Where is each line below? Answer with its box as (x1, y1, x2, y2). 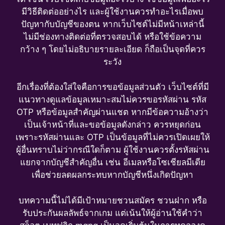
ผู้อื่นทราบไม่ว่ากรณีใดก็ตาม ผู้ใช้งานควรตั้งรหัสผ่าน (16, 145, 209, 155)
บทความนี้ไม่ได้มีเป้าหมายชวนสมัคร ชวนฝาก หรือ (18, 195, 207, 205)
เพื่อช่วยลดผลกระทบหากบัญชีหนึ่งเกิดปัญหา (32, 170, 193, 180)
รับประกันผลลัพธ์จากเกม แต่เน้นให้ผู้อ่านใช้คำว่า (23, 207, 202, 218)
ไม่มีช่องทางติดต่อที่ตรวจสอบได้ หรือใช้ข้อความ (24, 31, 201, 42)
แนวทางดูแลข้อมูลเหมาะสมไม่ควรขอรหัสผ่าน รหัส (19, 94, 206, 105)
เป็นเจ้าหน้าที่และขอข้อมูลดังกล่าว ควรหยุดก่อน (24, 120, 201, 130)
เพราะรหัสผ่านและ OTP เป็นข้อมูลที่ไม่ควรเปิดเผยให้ (15, 132, 210, 143)
